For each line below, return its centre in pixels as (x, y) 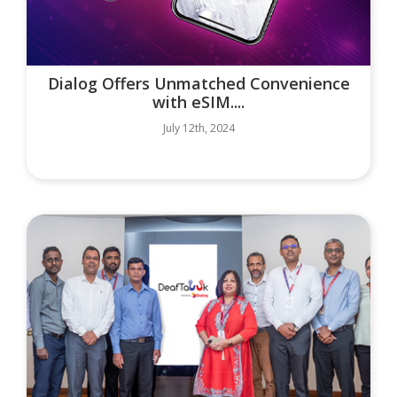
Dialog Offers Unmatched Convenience (198, 83)
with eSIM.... (198, 101)
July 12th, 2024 (198, 128)
